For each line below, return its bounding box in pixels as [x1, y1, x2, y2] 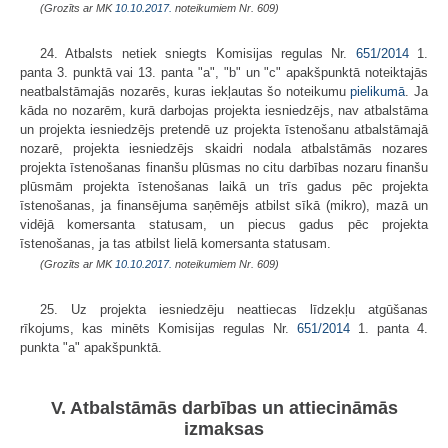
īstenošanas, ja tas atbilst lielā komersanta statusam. [20, 235, 331, 251]
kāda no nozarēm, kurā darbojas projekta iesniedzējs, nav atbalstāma [20, 102, 428, 118]
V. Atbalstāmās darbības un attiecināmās [50, 397, 398, 418]
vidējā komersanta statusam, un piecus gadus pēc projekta [20, 216, 428, 232]
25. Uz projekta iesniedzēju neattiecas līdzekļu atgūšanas [40, 301, 428, 317]
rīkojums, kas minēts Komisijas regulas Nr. [20, 320, 297, 336]
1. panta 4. [350, 320, 428, 336]
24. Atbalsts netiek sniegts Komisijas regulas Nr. [40, 45, 356, 61]
